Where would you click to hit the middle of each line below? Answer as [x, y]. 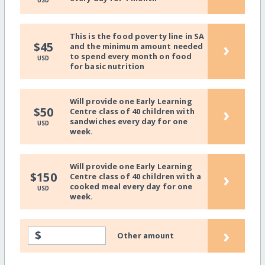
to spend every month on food [131, 56]
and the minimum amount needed [136, 46]
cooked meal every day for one [131, 187]
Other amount [146, 235]
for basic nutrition [107, 67]
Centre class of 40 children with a [135, 177]
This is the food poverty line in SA [137, 36]
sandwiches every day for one [129, 122]
